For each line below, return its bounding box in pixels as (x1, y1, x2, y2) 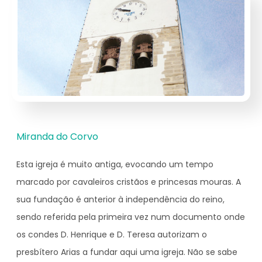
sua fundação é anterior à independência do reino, (16, 194, 225, 206)
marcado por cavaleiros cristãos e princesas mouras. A (16, 176, 241, 188)
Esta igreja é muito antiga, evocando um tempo (16, 158, 213, 171)
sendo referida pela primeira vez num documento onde (16, 211, 245, 223)
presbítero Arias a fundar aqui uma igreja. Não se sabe (16, 246, 237, 258)
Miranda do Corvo (16, 130, 98, 144)
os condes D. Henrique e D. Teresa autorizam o (16, 229, 207, 241)
